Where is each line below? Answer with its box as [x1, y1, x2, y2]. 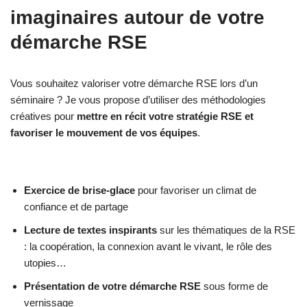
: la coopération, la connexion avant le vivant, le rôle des [24, 241, 272, 253]
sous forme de [201, 280, 268, 293]
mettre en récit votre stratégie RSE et [77, 110, 254, 123]
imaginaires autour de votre [10, 7, 265, 29]
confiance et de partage [24, 201, 128, 213]
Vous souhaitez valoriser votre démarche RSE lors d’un [10, 77, 258, 90]
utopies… [24, 257, 66, 269]
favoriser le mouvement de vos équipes [10, 127, 197, 139]
